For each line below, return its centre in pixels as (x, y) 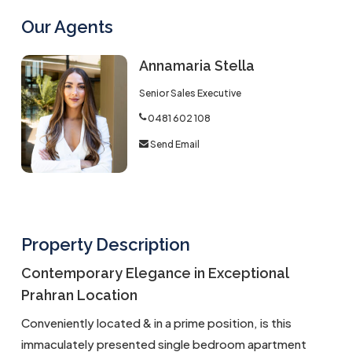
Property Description (105, 244)
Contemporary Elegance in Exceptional (154, 273)
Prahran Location (79, 295)
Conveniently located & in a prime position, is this (156, 323)
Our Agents (67, 27)
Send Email (174, 145)
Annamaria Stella (196, 66)
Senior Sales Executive (190, 93)
